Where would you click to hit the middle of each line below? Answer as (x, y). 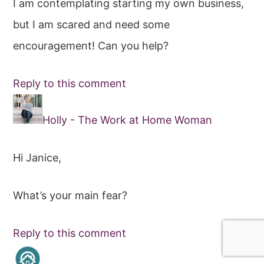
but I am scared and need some (92, 24)
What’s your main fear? (70, 195)
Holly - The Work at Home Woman (128, 120)
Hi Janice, (37, 157)
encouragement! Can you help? (91, 45)
